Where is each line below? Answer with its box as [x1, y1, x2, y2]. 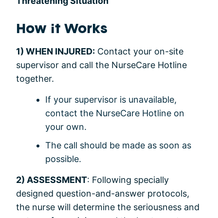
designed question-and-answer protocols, [16, 188, 189, 199]
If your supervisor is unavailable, [45, 94, 177, 105]
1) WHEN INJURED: [16, 46, 95, 57]
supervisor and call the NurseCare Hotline [16, 60, 187, 71]
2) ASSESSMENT [16, 175, 87, 185]
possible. [45, 154, 81, 164]
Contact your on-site [95, 46, 183, 57]
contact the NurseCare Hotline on [45, 108, 184, 119]
